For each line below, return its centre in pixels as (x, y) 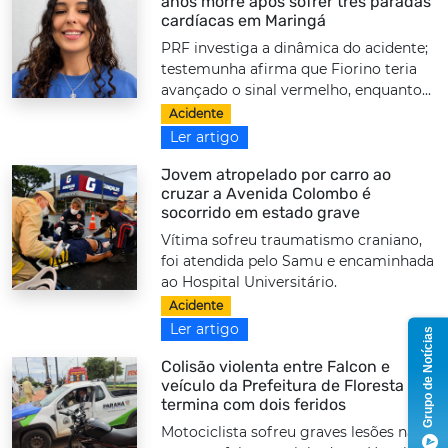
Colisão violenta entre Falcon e (276, 367)
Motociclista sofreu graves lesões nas (292, 432)
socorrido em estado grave (261, 212)
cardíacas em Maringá (244, 20)
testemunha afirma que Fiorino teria (289, 68)
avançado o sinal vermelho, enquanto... (296, 89)
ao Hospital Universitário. (249, 281)
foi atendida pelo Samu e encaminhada (298, 260)
